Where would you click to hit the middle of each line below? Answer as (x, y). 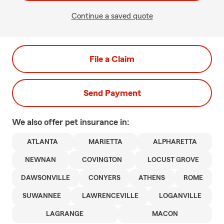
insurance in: (105, 122)
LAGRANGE (65, 214)
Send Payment (112, 93)
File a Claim (112, 59)
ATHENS (152, 178)
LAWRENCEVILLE (110, 196)
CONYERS (104, 178)
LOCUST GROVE (173, 160)
